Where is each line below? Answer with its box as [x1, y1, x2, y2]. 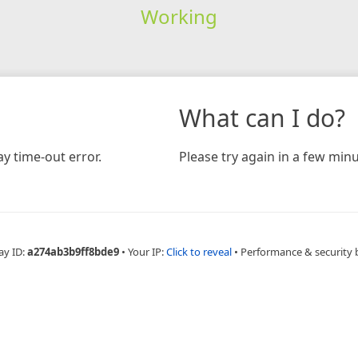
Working [140, 2, 217, 30]
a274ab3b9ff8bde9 [26, 244, 119, 259]
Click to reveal [165, 244, 232, 259]
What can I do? [179, 101, 345, 134]
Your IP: [127, 244, 166, 259]
